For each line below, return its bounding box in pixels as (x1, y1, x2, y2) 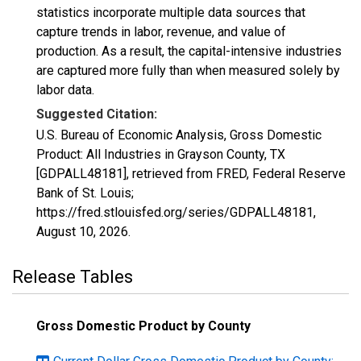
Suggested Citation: (36, 106, 157, 122)
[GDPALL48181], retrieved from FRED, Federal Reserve (36, 166, 346, 181)
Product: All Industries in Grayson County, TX (36, 147, 285, 162)
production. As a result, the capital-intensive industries (36, 44, 342, 59)
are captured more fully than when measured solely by (36, 63, 340, 78)
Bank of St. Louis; (36, 185, 134, 201)
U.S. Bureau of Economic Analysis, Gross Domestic (36, 127, 322, 143)
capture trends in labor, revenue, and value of (36, 24, 286, 39)
